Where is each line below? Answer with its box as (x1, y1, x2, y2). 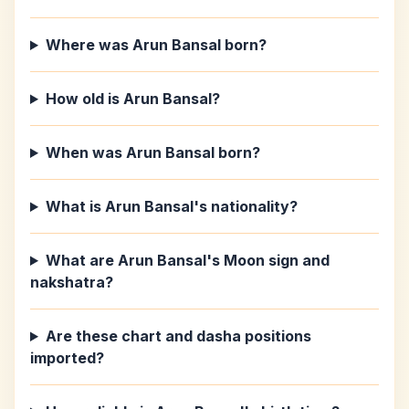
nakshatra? (30, 273, 113, 291)
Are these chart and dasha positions (45, 327, 311, 345)
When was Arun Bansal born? (45, 143, 260, 162)
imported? (30, 349, 104, 367)
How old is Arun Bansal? (45, 89, 220, 108)
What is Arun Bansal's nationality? (45, 197, 298, 215)
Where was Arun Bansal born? (45, 36, 267, 54)
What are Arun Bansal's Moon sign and (45, 251, 330, 269)
